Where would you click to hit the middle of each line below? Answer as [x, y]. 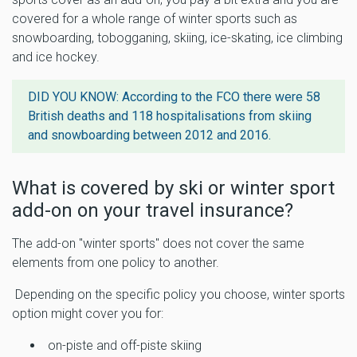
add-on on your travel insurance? [153, 210]
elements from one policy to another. [117, 262]
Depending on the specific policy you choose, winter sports [178, 294]
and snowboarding [79, 135]
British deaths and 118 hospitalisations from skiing [170, 116]
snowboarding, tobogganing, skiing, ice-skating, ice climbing [177, 37]
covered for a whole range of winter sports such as [155, 18]
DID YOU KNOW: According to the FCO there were [167, 96]
